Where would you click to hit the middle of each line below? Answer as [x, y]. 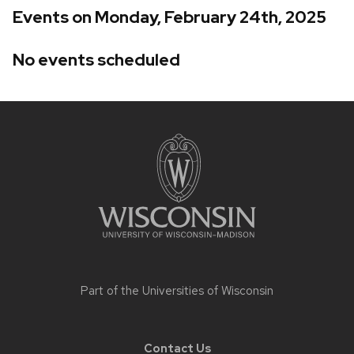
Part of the [111, 290]
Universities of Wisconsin [208, 290]
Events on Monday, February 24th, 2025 [169, 17]
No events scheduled [96, 59]
